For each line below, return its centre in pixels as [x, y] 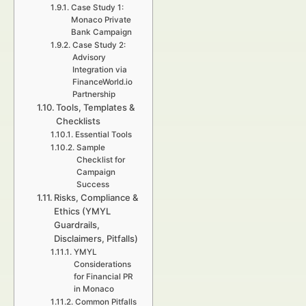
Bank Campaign [101, 32]
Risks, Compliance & [96, 197]
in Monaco [94, 289]
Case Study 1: [97, 8]
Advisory [89, 57]
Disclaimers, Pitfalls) [96, 238]
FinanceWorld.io [102, 82]
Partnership [94, 94]
